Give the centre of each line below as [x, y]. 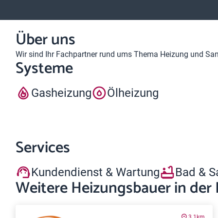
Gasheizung [61, 93]
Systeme [44, 69]
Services [43, 148]
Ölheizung [133, 93]
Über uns [45, 40]
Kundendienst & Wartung [95, 172]
